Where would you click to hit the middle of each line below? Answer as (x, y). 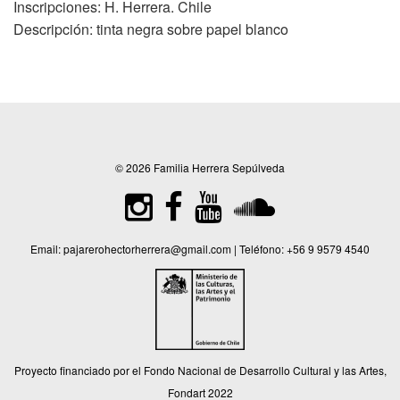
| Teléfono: (259, 248)
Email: (47, 248)
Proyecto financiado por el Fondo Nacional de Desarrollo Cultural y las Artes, (200, 370)
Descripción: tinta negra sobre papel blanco (151, 29)
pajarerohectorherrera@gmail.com (147, 248)
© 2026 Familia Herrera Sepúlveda (200, 167)
